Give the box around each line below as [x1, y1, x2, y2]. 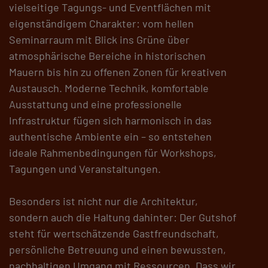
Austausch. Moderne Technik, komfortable [9, 81, 209, 95]
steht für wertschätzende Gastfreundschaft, [9, 227, 219, 240]
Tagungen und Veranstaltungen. [9, 162, 161, 176]
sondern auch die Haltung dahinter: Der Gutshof [9, 211, 236, 224]
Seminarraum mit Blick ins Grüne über [9, 33, 190, 47]
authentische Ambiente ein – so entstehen [9, 130, 212, 144]
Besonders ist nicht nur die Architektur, [9, 194, 198, 208]
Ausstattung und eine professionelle [9, 98, 182, 111]
